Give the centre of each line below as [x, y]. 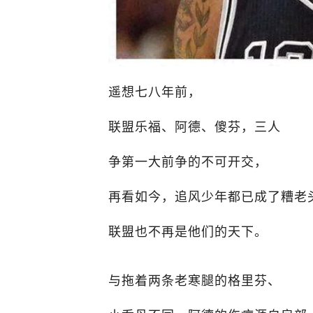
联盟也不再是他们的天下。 [188, 230]
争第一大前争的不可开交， [188, 160]
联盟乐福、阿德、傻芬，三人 [195, 125]
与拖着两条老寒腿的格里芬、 [195, 279]
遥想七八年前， [155, 90]
